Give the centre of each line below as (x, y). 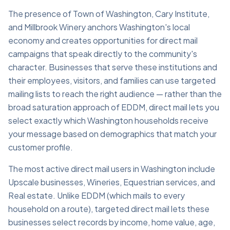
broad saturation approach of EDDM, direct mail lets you (114, 107)
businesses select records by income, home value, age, (112, 222)
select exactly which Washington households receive (108, 120)
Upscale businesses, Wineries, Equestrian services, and (112, 182)
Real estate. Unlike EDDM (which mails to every (97, 195)
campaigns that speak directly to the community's (103, 54)
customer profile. (41, 147)
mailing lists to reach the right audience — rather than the (115, 94)
